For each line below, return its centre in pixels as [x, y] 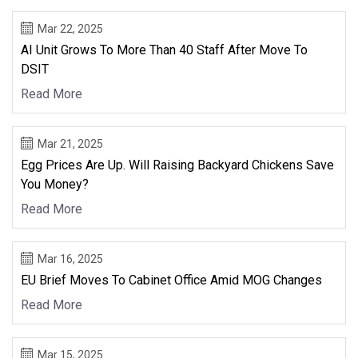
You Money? [55, 184]
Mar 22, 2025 [70, 28]
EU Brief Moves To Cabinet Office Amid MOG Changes [171, 280]
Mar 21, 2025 [70, 143]
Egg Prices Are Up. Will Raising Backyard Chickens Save [177, 165]
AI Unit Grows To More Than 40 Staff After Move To [164, 50]
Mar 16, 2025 [70, 259]
